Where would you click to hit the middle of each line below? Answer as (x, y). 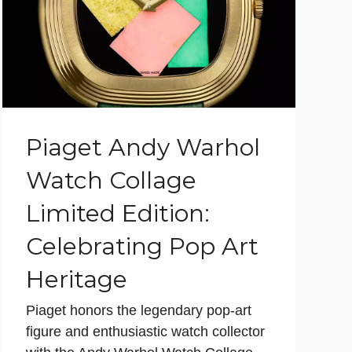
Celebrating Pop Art (142, 246)
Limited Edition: (117, 213)
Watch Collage (111, 180)
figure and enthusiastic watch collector (145, 331)
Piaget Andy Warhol (143, 147)
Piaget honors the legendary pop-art (138, 310)
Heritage (76, 279)
